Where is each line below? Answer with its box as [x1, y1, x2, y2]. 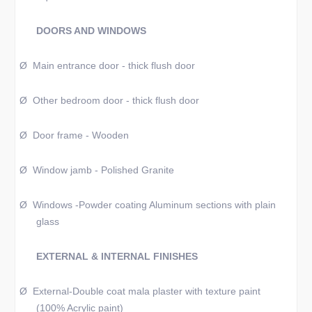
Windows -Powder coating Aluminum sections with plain [32, 199, 276, 210]
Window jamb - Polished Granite [32, 164, 174, 175]
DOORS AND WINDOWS [36, 25, 146, 36]
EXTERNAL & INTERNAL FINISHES [36, 251, 198, 262]
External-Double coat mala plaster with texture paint [32, 286, 260, 297]
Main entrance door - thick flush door [32, 60, 195, 71]
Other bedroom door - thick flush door [32, 95, 199, 106]
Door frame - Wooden [32, 130, 129, 141]
